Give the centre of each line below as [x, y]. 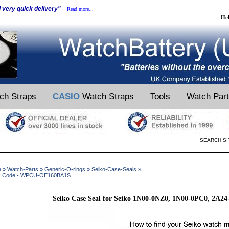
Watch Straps [107, 96]
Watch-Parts [23, 169]
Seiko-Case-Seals [114, 169]
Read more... [80, 9]
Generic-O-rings [65, 169]
